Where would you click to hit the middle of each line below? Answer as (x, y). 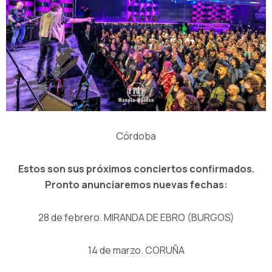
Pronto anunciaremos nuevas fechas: (136, 184)
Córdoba (136, 136)
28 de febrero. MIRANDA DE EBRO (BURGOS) (136, 217)
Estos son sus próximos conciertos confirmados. (136, 168)
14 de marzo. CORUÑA (136, 250)
